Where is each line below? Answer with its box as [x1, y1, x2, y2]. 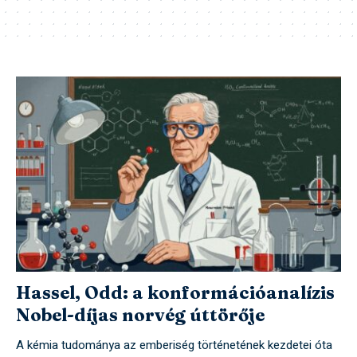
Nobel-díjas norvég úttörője [16, 304, 265, 327]
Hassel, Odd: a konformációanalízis [16, 281, 335, 304]
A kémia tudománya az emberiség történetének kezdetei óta [16, 336, 332, 355]
